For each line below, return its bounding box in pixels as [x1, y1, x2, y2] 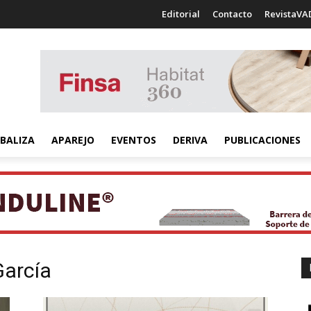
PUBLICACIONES [224, 133, 301, 146]
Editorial [162, 8, 200, 20]
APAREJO [51, 133, 94, 146]
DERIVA [173, 133, 208, 146]
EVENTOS [111, 133, 156, 146]
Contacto [212, 8, 252, 20]
